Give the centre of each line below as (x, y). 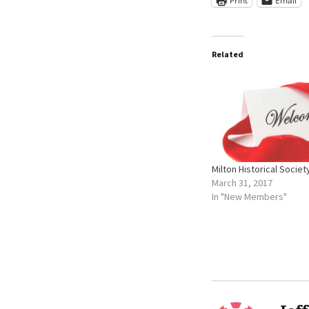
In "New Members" (249, 197)
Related (228, 54)
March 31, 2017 (242, 183)
